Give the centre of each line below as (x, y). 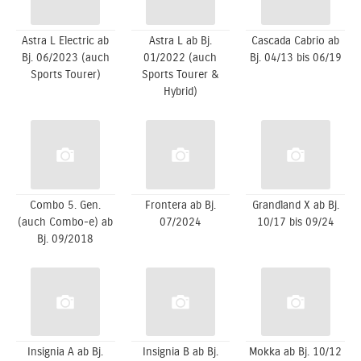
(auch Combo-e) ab (66, 222)
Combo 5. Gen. (66, 205)
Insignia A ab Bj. (66, 352)
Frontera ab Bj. (180, 205)
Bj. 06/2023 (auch (65, 57)
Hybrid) (180, 91)
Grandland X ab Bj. (295, 205)
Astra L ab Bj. (180, 40)
